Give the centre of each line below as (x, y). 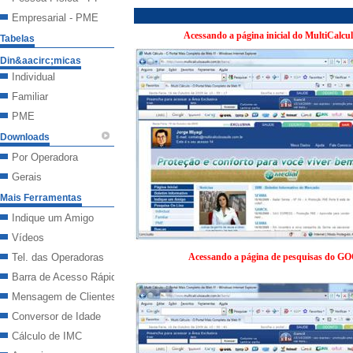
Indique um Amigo (53, 218)
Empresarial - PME (55, 18)
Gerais (27, 177)
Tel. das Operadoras (58, 257)
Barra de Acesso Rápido (67, 277)
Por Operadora (45, 157)
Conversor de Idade (56, 316)
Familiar (30, 97)
